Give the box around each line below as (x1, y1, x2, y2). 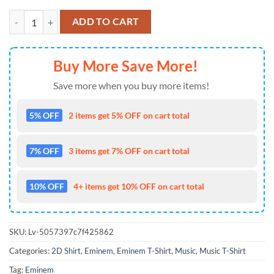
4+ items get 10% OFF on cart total (73, 180, 204, 191)
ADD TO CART (72, 16, 139, 28)
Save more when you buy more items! (53, 79, 209, 91)
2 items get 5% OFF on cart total (68, 109, 190, 120)
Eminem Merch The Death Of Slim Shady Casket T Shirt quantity (9, 11, 251, 22)
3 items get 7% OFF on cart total (68, 145, 190, 156)
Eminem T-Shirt (117, 245, 171, 256)
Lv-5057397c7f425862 (28, 226, 114, 237)
